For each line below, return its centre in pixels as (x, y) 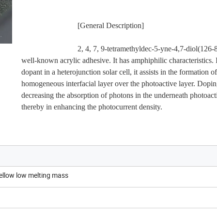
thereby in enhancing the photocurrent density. (92, 107)
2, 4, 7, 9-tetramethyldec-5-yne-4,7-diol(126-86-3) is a (49, 48)
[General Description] (111, 25)
